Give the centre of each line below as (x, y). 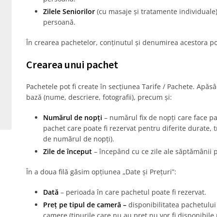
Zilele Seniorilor (69, 11)
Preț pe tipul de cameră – (85, 205)
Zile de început (67, 151)
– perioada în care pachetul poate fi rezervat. (132, 192)
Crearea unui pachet (72, 64)
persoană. (59, 22)
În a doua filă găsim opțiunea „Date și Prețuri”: (101, 172)
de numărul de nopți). (78, 139)
